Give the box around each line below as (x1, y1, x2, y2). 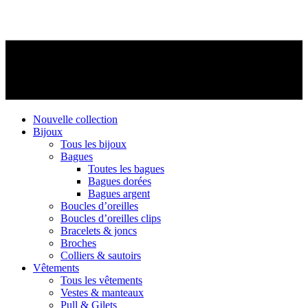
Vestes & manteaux (60, 287, 144, 298)
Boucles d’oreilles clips (60, 212, 161, 224)
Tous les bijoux (60, 138, 126, 150)
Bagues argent (88, 188, 150, 199)
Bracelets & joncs (60, 225, 137, 236)
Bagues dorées (88, 175, 151, 187)
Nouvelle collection (33, 113, 118, 125)
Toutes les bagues (88, 163, 164, 175)
